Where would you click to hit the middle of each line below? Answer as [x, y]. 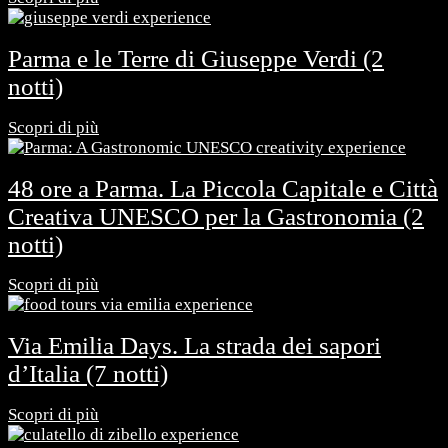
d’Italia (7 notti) [88, 374]
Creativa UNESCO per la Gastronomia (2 [216, 216]
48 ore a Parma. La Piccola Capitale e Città [223, 188]
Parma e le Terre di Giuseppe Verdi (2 [196, 59]
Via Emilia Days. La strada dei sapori [194, 346]
